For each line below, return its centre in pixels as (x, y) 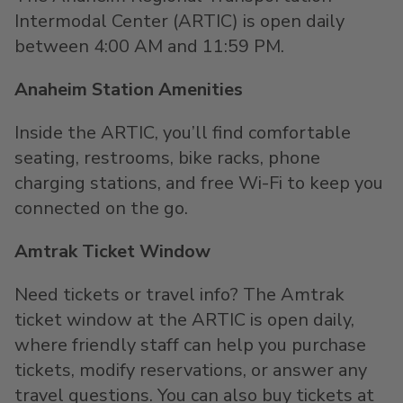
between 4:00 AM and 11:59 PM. (149, 46)
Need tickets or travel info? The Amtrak (179, 295)
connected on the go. (101, 208)
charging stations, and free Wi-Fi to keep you (199, 183)
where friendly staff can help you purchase (190, 345)
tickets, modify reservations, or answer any (191, 370)
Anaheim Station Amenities (129, 90)
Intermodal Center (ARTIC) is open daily (179, 21)
